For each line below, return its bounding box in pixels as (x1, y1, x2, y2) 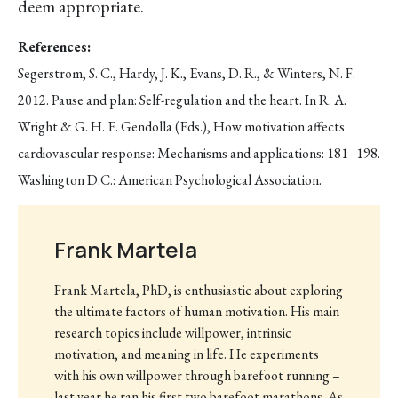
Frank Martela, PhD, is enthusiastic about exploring (53, 281, 343, 300)
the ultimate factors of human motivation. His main (53, 302, 339, 322)
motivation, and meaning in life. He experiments (53, 345, 319, 364)
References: (18, 37, 91, 57)
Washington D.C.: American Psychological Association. (18, 171, 322, 190)
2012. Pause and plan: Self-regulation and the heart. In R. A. (18, 91, 346, 110)
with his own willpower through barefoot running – (53, 366, 340, 386)
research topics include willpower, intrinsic (53, 323, 291, 343)
